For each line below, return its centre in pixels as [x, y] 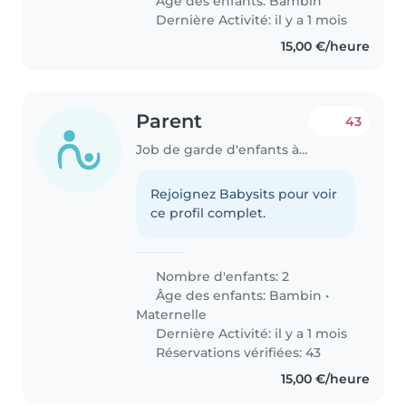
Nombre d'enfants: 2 [221, 276]
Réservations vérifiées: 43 [237, 352]
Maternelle [172, 314]
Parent [169, 121]
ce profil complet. [208, 213]
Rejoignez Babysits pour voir [244, 193]
